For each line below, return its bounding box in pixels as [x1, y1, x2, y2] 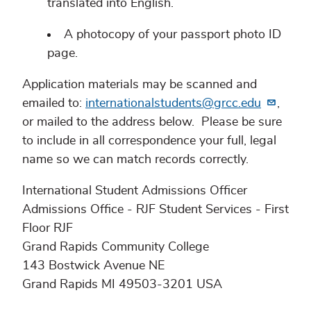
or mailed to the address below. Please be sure [22, 116, 282, 129]
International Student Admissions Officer [22, 185, 247, 198]
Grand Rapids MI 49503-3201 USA [22, 278, 222, 292]
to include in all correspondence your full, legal [22, 135, 276, 148]
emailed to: [22, 97, 85, 110]
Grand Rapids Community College [22, 241, 209, 254]
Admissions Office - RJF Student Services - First [22, 203, 289, 217]
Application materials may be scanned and [22, 78, 257, 92]
